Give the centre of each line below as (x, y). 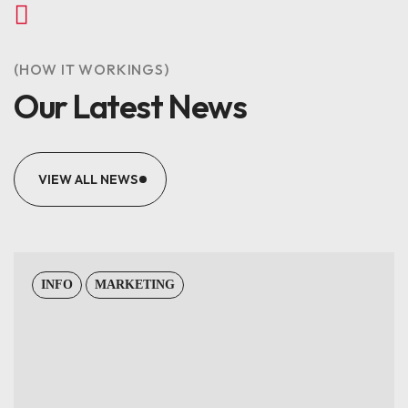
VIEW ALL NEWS (88, 179)
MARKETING (135, 285)
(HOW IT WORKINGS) (92, 69)
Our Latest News (130, 106)
